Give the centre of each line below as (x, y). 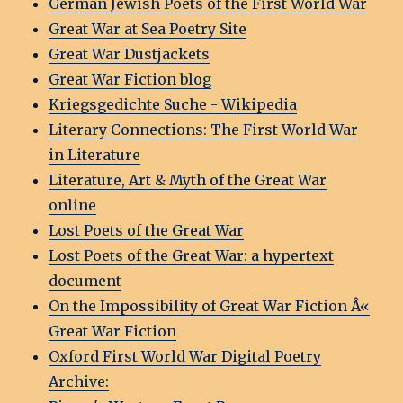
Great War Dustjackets (130, 54)
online (73, 206)
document (85, 281)
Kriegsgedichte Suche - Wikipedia (173, 105)
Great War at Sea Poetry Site (148, 29)
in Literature (95, 155)
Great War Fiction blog (130, 80)
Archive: (79, 382)
